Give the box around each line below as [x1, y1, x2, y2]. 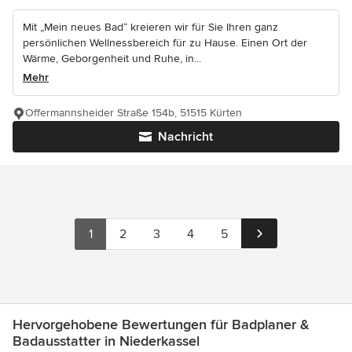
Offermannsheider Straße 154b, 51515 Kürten [25, 106, 242, 120]
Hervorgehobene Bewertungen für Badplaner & [13, 316, 310, 334]
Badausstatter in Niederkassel [13, 332, 200, 350]
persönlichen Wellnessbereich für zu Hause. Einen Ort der [23, 36, 307, 50]
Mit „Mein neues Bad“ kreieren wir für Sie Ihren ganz [23, 20, 278, 35]
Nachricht [158, 129, 213, 145]
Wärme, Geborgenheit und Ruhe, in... [23, 52, 201, 66]
